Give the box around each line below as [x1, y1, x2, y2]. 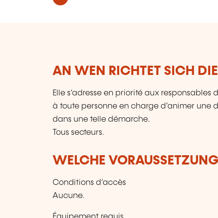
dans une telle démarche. [53, 115, 150, 124]
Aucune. [53, 191, 85, 200]
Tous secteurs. [53, 128, 104, 137]
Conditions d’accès [53, 178, 126, 187]
